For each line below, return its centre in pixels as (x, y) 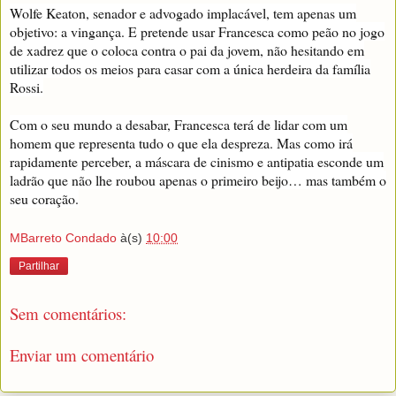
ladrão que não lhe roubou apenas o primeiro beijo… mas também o (198, 180)
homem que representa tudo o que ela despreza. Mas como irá (181, 143)
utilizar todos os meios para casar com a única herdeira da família (190, 69)
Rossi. (27, 88)
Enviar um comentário (82, 355)
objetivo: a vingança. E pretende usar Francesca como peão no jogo (197, 32)
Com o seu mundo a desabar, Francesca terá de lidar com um (179, 125)
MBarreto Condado (63, 237)
